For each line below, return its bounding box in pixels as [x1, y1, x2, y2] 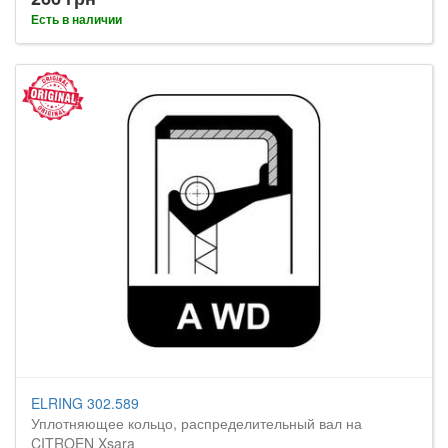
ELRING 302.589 [31, 393, 139, 413]
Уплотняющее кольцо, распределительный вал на [31, 413, 362, 433]
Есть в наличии [31, 10, 122, 28]
